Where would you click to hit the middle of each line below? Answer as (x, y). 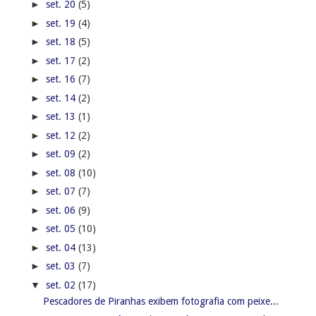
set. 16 (62, 79)
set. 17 (62, 60)
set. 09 (62, 154)
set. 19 (62, 23)
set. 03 (62, 266)
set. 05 (62, 229)
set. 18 (62, 42)
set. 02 (62, 285)
